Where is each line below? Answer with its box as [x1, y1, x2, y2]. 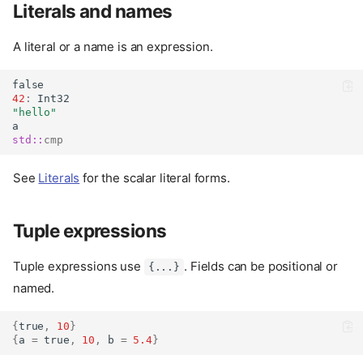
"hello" [12, 106, 57, 118]
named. [13, 280, 55, 296]
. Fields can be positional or [184, 258, 338, 274]
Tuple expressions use [13, 258, 144, 274]
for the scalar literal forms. [79, 169, 230, 186]
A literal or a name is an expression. [13, 39, 213, 55]
